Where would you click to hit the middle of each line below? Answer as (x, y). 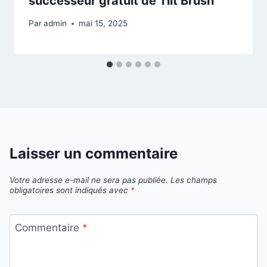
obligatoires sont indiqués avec (70, 190)
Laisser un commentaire (94, 154)
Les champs (194, 180)
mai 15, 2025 (103, 24)
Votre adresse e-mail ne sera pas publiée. (89, 180)
